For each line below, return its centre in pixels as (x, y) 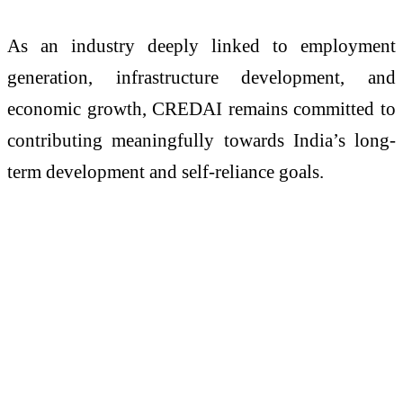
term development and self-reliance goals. (166, 171)
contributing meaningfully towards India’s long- (201, 139)
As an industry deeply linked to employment (201, 45)
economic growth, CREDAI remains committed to (201, 108)
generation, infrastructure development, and (201, 76)
